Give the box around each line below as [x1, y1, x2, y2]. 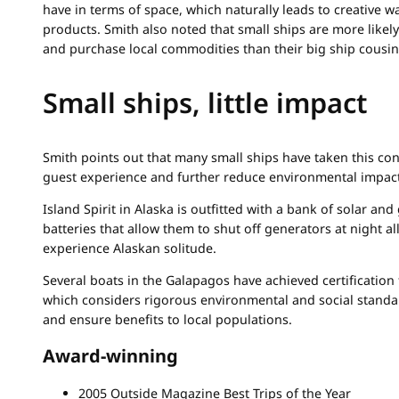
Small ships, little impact [43, 84, 367, 122]
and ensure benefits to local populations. [43, 311, 292, 329]
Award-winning [43, 344, 178, 369]
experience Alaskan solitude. [43, 239, 216, 256]
